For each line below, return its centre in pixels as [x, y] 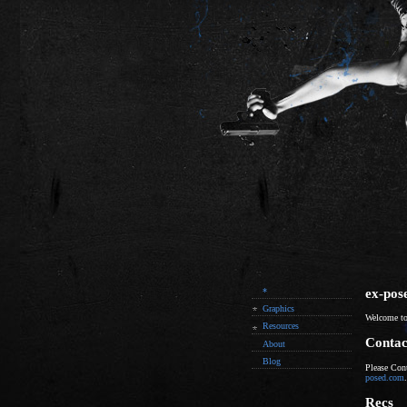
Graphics [278, 309]
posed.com [385, 377]
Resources [281, 326]
